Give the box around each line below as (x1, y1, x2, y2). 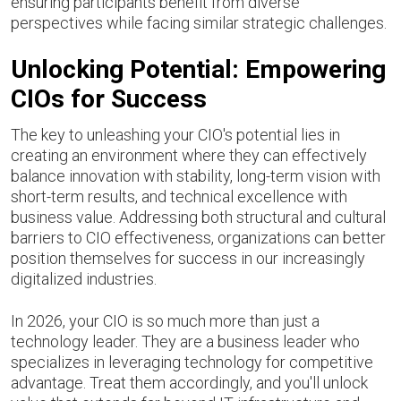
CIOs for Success (11, 84, 207, 114)
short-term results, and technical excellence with (11, 187, 347, 206)
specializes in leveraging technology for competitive (11, 353, 373, 371)
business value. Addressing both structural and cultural (11, 208, 386, 226)
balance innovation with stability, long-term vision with (11, 166, 380, 185)
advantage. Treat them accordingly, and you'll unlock (11, 373, 368, 392)
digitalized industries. (11, 269, 157, 288)
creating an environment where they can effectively (11, 146, 367, 165)
